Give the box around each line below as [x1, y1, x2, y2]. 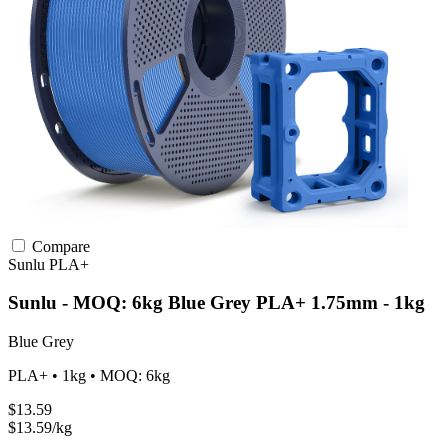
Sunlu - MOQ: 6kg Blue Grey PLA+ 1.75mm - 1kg [8, 292, 425, 314]
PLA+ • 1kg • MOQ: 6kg [8, 367, 170, 385]
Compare [28, 237, 90, 255]
